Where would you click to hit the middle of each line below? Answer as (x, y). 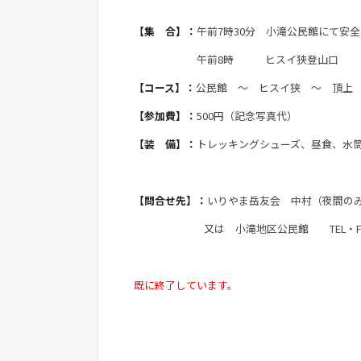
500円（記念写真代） (247, 115)
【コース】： (165, 87)
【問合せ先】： (170, 200)
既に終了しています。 (186, 284)
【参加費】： (165, 115)
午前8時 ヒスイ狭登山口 (236, 59)
